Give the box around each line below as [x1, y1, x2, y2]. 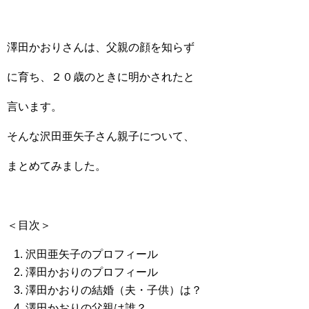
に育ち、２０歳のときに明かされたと [7, 71, 195, 83]
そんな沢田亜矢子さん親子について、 [7, 130, 195, 142]
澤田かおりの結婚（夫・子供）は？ [26, 284, 203, 296]
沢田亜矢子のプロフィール [26, 248, 159, 260]
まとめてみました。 [7, 160, 106, 172]
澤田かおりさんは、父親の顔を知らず [7, 41, 195, 53]
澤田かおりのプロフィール [26, 266, 159, 278]
